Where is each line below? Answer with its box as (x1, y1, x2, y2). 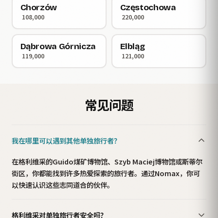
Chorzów (20, 2, 57, 13)
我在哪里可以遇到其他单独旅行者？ (12, 135, 121, 145)
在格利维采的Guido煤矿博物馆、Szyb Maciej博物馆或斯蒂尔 (12, 156, 202, 166)
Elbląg (120, 41, 145, 52)
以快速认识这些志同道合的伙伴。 (12, 179, 114, 190)
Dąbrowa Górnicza (20, 41, 96, 52)
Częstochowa (120, 2, 176, 13)
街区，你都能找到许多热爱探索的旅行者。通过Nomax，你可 (12, 167, 200, 178)
